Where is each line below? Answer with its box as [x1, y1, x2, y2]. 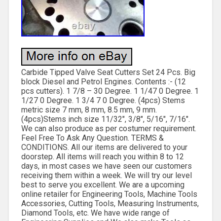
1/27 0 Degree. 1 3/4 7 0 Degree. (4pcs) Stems [21, 95, 185, 105]
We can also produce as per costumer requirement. [21, 123, 196, 133]
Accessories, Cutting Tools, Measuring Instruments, [21, 198, 199, 208]
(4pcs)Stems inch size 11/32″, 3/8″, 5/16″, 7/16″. [21, 114, 190, 124]
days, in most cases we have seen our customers [21, 161, 192, 171]
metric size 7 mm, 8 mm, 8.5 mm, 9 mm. [21, 105, 157, 114]
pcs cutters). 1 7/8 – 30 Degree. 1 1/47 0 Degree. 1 [21, 86, 199, 96]
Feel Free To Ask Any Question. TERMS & [21, 133, 164, 143]
